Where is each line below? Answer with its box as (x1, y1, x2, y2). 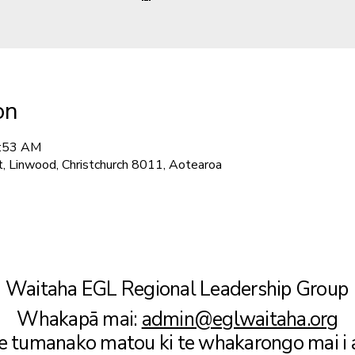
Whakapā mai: (17, 306, 138, 333)
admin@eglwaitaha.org (141, 306, 338, 333)
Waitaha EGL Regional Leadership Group (5, 276, 349, 303)
